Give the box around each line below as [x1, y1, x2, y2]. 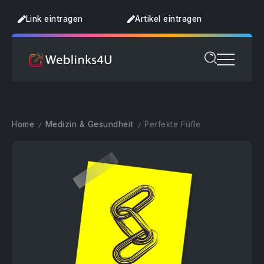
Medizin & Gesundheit [45, 120, 134, 129]
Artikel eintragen [135, 14, 202, 24]
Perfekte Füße [144, 120, 201, 129]
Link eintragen [25, 14, 83, 24]
